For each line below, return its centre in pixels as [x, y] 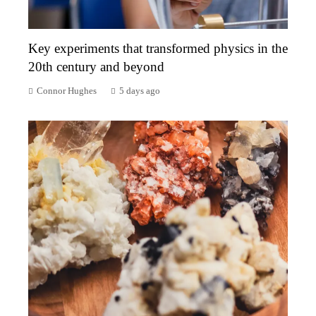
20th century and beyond [96, 66]
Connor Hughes [67, 91]
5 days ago [140, 91]
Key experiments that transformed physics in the [158, 48]
